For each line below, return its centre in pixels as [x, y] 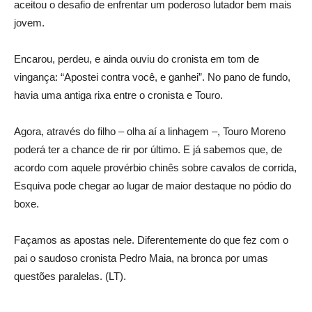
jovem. [29, 23]
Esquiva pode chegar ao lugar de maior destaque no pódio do [153, 186]
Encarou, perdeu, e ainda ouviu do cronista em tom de [136, 59]
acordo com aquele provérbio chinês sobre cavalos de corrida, [155, 168]
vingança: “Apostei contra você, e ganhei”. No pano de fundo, [152, 77]
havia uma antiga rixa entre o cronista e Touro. [118, 95]
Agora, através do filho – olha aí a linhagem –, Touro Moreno [150, 132]
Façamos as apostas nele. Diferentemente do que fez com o [151, 240]
